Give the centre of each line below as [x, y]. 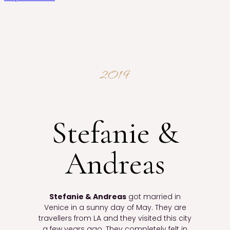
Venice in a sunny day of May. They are [115, 207]
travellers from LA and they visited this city [115, 218]
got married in [154, 196]
